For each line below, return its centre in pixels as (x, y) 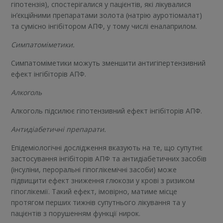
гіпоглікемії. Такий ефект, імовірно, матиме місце (94, 192)
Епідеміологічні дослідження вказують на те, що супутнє (107, 148)
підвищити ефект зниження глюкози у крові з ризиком (103, 181)
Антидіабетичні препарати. (59, 129)
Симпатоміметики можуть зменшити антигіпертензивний (109, 63)
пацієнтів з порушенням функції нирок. (76, 214)
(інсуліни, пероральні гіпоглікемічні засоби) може (94, 170)
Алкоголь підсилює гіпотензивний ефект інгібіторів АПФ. (107, 111)
